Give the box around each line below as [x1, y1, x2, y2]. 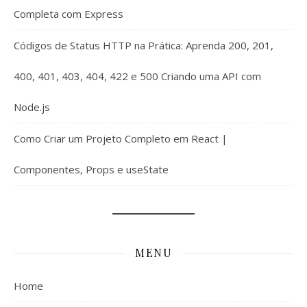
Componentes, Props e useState [14, 162, 169, 177]
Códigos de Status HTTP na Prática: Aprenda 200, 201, [14, 38, 273, 53]
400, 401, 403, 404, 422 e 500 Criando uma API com [14, 69, 261, 84]
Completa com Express [14, 7, 123, 21]
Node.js [14, 100, 50, 114]
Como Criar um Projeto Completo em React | [14, 132, 228, 146]
